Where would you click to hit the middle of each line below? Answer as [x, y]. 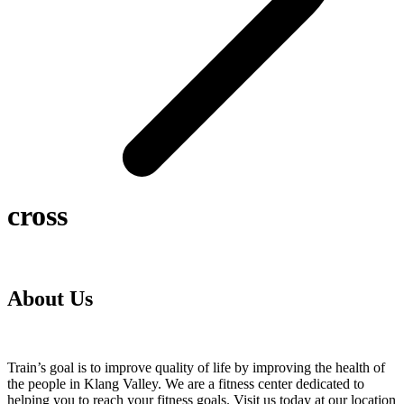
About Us [50, 298]
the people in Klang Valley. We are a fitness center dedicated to [186, 383]
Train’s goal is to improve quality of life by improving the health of [196, 367]
